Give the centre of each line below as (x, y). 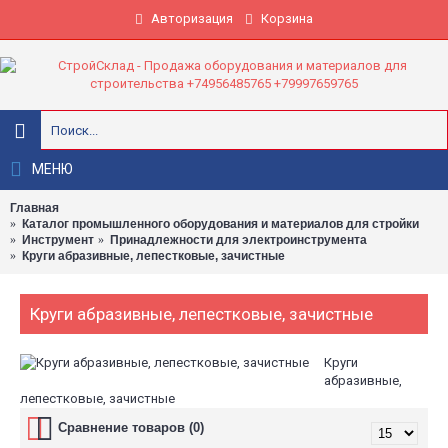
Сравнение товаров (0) (131, 427)
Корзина (287, 18)
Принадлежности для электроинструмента (238, 240)
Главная (34, 208)
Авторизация (192, 18)
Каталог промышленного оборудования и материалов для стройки (220, 224)
